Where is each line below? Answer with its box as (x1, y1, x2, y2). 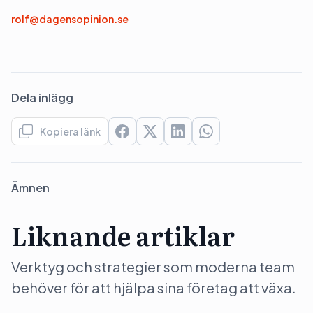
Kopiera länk (40, 125, 101, 138)
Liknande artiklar (11, 217, 235, 254)
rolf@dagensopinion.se (11, 13, 129, 25)
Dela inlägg (11, 90, 73, 105)
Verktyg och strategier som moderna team (11, 258, 295, 275)
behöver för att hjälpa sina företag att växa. (11, 279, 296, 296)
